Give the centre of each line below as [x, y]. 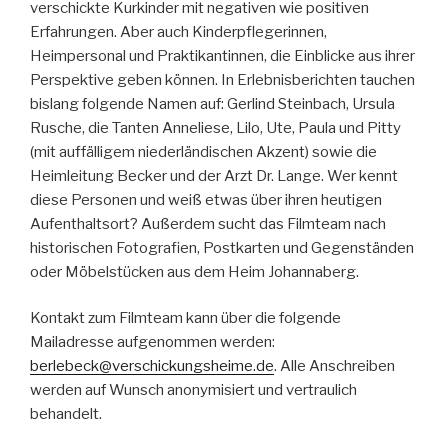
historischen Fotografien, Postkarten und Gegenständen [222, 247]
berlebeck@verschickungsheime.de [152, 366]
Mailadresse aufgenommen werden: [152, 342]
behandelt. [66, 414]
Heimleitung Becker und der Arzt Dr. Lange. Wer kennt [214, 175]
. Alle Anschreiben [334, 366]
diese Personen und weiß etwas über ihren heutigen [206, 199]
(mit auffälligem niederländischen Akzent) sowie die [203, 151]
